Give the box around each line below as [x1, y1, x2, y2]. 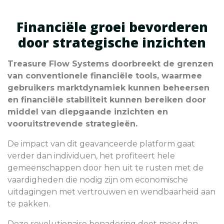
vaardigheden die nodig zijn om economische [7, 174, 188, 184]
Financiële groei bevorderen [16, 17, 208, 36]
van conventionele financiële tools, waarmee [7, 70, 202, 80]
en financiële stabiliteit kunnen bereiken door [7, 94, 206, 104]
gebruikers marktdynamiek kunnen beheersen [7, 82, 209, 92]
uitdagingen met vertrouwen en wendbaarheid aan [7, 186, 215, 196]
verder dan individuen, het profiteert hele [7, 150, 175, 160]
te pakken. [7, 198, 50, 208]
